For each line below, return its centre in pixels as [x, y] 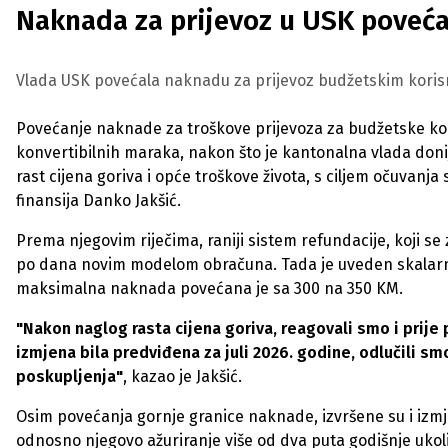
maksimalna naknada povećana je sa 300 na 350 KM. [209, 288]
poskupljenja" [69, 376]
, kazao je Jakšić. [182, 376]
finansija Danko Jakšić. [98, 200]
